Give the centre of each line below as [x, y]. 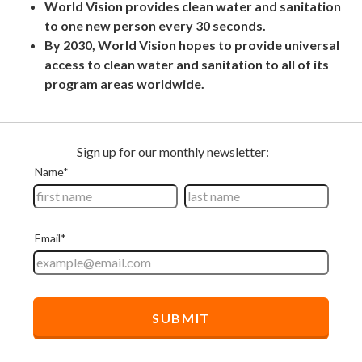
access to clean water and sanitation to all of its [187, 65]
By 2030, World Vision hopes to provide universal [192, 45]
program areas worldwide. [124, 84]
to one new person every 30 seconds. [155, 26]
